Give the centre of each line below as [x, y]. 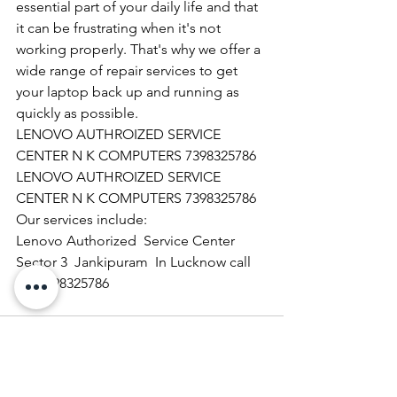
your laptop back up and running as [129, 91]
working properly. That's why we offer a [140, 49]
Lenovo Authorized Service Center [127, 240]
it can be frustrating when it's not [120, 27]
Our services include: [82, 219]
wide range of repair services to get [128, 70]
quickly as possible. [77, 113]
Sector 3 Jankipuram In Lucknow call [135, 261]
